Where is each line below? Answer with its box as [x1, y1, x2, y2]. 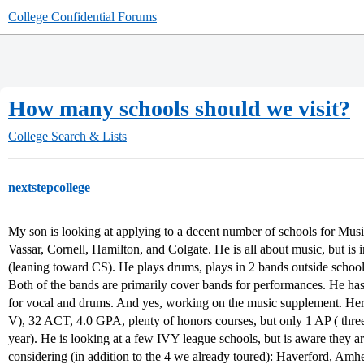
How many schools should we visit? [8, 96, 350, 121]
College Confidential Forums [8, 10, 157, 24]
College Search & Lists [8, 129, 127, 143]
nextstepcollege [8, 180, 90, 194]
